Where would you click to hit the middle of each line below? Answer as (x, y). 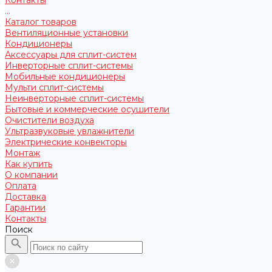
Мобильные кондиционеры (65, 76)
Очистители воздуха (49, 120)
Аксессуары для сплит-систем (71, 54)
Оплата (21, 185)
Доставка (25, 196)
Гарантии (25, 207)
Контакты (25, 218)
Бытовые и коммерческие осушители (87, 109)
